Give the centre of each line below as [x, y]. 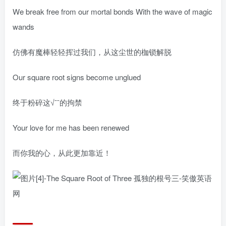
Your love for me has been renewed [71, 127]
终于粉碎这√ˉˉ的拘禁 [47, 102]
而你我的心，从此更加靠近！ [62, 153]
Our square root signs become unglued [77, 77]
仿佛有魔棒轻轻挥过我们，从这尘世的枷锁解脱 [92, 52]
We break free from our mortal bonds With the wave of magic [112, 11]
